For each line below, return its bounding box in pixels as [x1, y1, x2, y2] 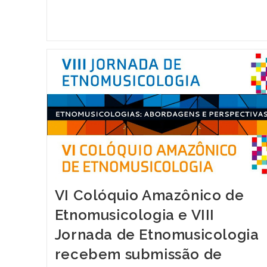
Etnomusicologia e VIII [54, 206, 215, 224]
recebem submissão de [54, 246, 222, 263]
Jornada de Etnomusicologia [54, 226, 259, 244]
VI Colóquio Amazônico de [54, 187, 244, 204]
